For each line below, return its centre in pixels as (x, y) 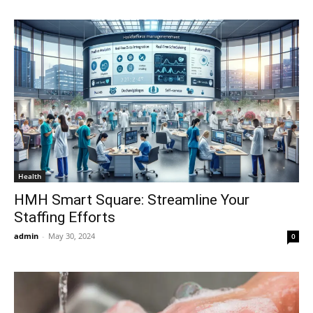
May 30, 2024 (72, 235)
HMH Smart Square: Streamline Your (132, 199)
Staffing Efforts (65, 217)
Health (30, 176)
